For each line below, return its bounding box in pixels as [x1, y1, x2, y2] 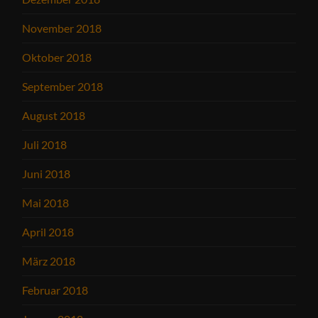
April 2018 [22, 225, 75, 238]
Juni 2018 [22, 167, 71, 180]
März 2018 [22, 254, 76, 268]
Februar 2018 [22, 283, 89, 297]
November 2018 [22, 21, 102, 35]
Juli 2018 [22, 138, 67, 151]
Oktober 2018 [22, 50, 92, 64]
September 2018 [22, 79, 104, 93]
